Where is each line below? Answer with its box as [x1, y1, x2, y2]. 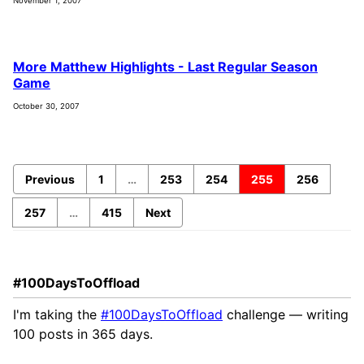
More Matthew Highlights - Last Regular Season [13, 58, 318, 76]
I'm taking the [13, 305, 101, 323]
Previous [25, 172, 75, 187]
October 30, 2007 [13, 102, 79, 111]
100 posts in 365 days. [13, 325, 153, 342]
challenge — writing [223, 305, 349, 323]
